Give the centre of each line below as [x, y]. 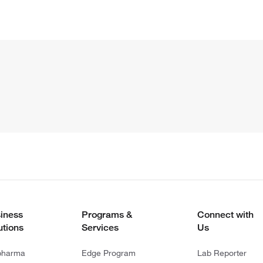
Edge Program [108, 253]
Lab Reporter [222, 253]
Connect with [225, 214]
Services [100, 227]
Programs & [107, 214]
